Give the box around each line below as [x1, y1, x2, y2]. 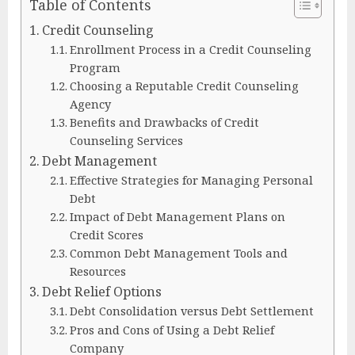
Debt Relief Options [42, 283, 162, 301]
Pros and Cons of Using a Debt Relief [69, 322, 274, 338]
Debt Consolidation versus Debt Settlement [69, 303, 314, 319]
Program [69, 59, 120, 76]
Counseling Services [69, 132, 183, 149]
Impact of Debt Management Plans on [69, 208, 285, 225]
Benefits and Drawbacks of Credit [69, 114, 259, 131]
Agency [69, 96, 111, 113]
